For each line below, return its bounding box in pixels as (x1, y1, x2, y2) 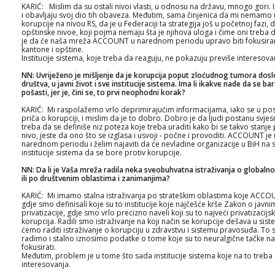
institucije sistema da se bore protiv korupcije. (21, 147, 182, 158)
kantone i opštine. (21, 44, 83, 55)
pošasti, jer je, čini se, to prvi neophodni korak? (21, 87, 185, 98)
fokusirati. (21, 242, 56, 252)
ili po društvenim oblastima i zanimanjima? (21, 173, 170, 184)
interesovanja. (21, 259, 71, 269)
